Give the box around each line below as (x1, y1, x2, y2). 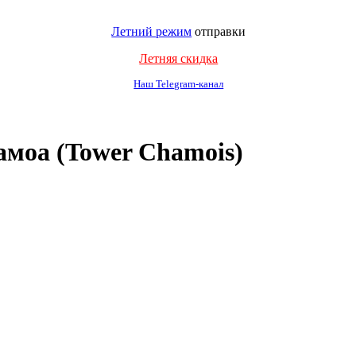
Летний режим (111, 25, 192, 39)
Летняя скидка (139, 52, 219, 66)
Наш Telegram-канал (133, 79, 224, 91)
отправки (192, 25, 246, 39)
